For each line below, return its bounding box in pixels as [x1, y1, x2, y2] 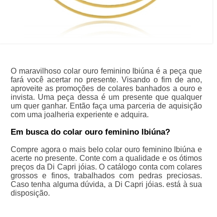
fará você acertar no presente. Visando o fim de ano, [10, 76, 202, 84]
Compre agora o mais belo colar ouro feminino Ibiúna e [10, 145, 202, 154]
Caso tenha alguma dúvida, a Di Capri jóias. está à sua [10, 180, 202, 189]
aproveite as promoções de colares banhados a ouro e [10, 84, 202, 93]
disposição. [10, 189, 50, 198]
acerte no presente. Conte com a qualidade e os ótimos [10, 154, 202, 163]
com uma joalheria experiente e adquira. [10, 110, 149, 119]
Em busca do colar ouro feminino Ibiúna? [10, 127, 170, 137]
